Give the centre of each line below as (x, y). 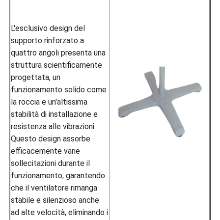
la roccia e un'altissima (49, 102)
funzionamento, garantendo (58, 175)
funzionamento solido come (59, 89)
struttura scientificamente (57, 65)
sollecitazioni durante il (51, 163)
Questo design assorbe (51, 138)
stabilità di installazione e (55, 114)
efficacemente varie (46, 151)
